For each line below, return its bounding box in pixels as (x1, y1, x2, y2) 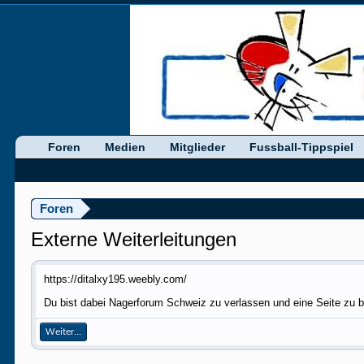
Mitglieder (170, 141, 226, 154)
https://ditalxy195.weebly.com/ (44, 273, 188, 285)
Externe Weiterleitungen (31, 228, 237, 250)
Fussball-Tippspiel (249, 141, 354, 154)
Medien (105, 141, 146, 154)
